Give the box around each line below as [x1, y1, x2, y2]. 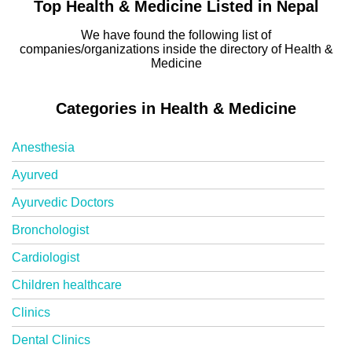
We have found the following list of [81, 28, 271, 42]
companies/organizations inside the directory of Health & [19, 42, 333, 56]
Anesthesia [12, 141, 75, 154]
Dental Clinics [12, 333, 90, 346]
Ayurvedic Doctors [12, 196, 114, 209]
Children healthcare [12, 278, 122, 291]
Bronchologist [12, 223, 89, 236]
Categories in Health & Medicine [56, 100, 296, 117]
